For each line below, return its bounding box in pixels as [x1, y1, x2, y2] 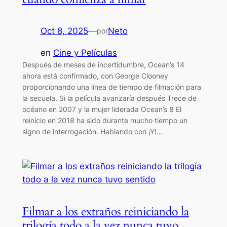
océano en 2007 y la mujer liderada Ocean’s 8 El [22, 105, 181, 114]
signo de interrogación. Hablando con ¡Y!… [22, 127, 163, 136]
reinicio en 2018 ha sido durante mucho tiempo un [22, 116, 187, 125]
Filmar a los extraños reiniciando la [22, 203, 189, 219]
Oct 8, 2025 [40, 26, 88, 36]
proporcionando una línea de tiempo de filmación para [22, 83, 201, 92]
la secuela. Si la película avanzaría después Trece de [22, 94, 197, 103]
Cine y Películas [53, 48, 117, 58]
